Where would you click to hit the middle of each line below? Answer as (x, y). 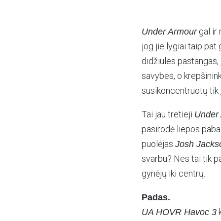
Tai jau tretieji (168, 114)
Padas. (156, 197)
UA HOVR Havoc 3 (179, 212)
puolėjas (158, 144)
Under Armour (169, 32)
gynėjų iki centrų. (173, 173)
